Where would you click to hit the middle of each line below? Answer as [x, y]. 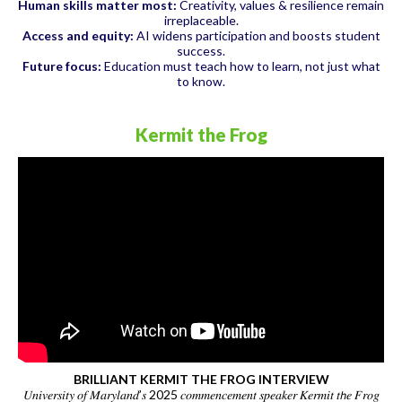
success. [201, 50]
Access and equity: [78, 35]
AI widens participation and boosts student [257, 35]
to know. [201, 81]
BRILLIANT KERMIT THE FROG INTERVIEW [201, 380]
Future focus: [61, 66]
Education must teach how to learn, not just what [240, 66]
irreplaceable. [201, 20]
